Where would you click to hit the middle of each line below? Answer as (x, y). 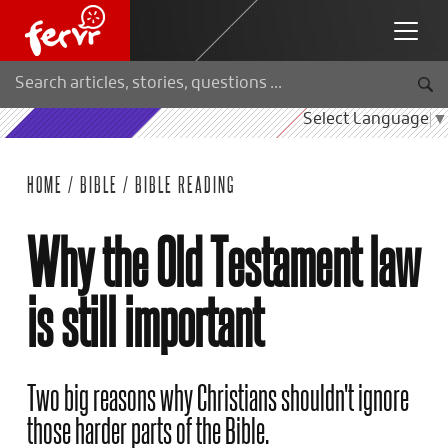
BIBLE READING (185, 184)
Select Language (366, 120)
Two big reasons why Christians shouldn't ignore (218, 396)
